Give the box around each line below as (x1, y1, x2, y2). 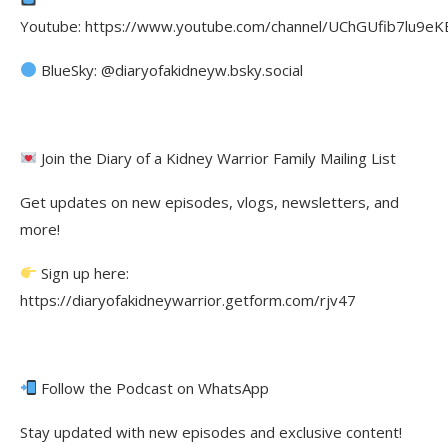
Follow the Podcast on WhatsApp (37, 377, 270, 398)
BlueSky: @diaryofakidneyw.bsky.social (37, 59, 304, 80)
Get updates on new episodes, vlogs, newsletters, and (20, 191, 399, 212)
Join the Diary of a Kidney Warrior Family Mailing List (37, 147, 397, 168)
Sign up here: (37, 262, 130, 283)
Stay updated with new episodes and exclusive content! (20, 421, 402, 442)
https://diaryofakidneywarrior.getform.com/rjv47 (20, 289, 356, 310)
